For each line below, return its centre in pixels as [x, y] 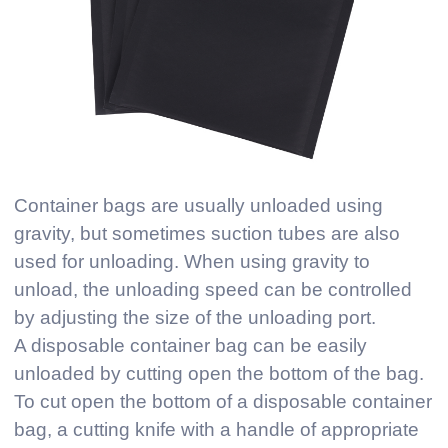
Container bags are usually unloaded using [198, 205]
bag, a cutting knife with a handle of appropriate [216, 429]
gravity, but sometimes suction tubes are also [207, 233]
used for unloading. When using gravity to [192, 261]
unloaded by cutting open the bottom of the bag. [219, 373]
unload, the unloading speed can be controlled [213, 289]
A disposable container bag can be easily [190, 345]
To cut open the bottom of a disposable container [223, 401]
